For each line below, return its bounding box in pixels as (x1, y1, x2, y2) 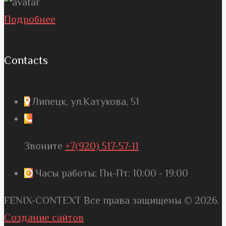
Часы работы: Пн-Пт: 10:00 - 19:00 (33, 167, 188, 179)
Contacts (4, 53, 48, 67)
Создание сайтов (4, 212, 84, 223)
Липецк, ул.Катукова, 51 (30, 96, 139, 107)
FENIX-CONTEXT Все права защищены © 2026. (4, 195, 219, 206)
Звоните (24, 140, 65, 151)
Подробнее (4, 13, 55, 25)
